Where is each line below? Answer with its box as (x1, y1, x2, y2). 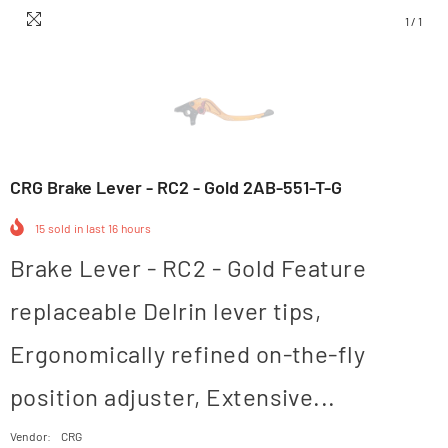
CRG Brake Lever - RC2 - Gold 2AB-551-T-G (10, 176, 342, 198)
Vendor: (10, 429, 52, 444)
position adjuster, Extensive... (10, 382, 336, 412)
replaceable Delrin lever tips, (10, 296, 322, 326)
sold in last (45, 221, 108, 236)
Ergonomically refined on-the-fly (10, 339, 366, 369)
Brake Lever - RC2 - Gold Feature (10, 253, 367, 283)
